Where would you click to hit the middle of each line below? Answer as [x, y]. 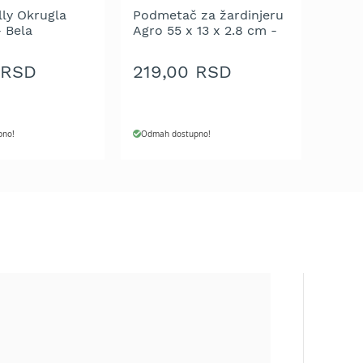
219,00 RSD [183, 72]
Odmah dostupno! [176, 134]
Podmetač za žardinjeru [209, 15]
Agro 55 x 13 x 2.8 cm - [205, 30]
